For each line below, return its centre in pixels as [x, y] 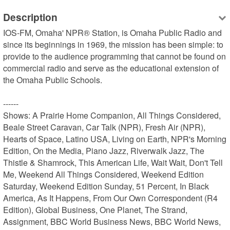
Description [31, 17]
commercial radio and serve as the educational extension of [111, 68]
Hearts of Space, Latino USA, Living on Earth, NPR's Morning [115, 139]
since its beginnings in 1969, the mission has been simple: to [113, 45]
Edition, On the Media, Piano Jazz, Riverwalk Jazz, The [104, 151]
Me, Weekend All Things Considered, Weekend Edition [104, 175]
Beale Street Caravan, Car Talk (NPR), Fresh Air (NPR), [104, 127]
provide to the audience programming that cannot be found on [115, 56]
